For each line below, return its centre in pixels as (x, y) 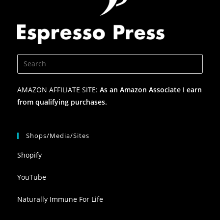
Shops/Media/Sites (58, 135)
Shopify (29, 155)
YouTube (32, 177)
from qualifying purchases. (62, 102)
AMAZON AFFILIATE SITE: (58, 89)
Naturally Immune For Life (60, 199)
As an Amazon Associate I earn (151, 89)
